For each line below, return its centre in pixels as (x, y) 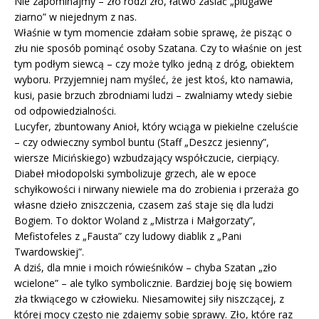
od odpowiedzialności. (65, 110)
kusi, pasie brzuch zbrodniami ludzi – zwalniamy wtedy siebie (153, 95)
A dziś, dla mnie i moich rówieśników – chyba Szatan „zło (146, 267)
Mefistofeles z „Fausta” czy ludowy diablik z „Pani (128, 236)
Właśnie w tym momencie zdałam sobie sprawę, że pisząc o (153, 32)
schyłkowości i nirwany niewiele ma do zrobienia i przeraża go (157, 189)
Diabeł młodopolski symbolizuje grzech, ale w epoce (135, 173)
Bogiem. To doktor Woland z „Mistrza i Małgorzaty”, (135, 220)
